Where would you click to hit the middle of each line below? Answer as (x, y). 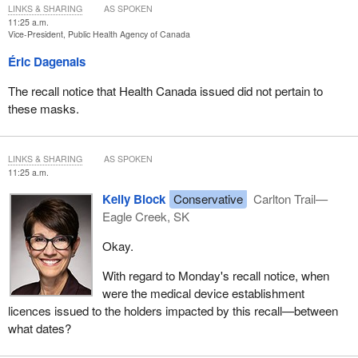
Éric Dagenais (46, 61)
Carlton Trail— (289, 198)
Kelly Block (133, 199)
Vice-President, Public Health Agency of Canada (99, 34)
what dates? (39, 328)
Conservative (208, 198)
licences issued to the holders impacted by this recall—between (173, 311)
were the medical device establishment (203, 293)
